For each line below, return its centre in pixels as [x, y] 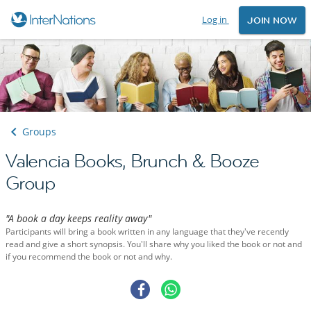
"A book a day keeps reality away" [78, 219]
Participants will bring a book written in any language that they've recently [147, 232]
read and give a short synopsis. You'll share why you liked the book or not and [154, 244]
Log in [215, 19]
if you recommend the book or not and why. [89, 257]
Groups [39, 132]
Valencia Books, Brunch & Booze [132, 161]
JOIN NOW [272, 20]
